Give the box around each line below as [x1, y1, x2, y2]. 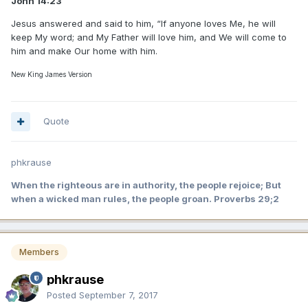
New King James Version [11, 70, 92, 79]
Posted [47, 289, 79, 301]
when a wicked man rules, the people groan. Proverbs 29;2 [11, 193, 279, 205]
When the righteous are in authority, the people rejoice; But [11, 179, 281, 191]
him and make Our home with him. [11, 45, 157, 57]
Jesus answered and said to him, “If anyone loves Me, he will [11, 18, 276, 30]
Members [19, 247, 59, 258]
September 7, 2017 [79, 289, 158, 301]
